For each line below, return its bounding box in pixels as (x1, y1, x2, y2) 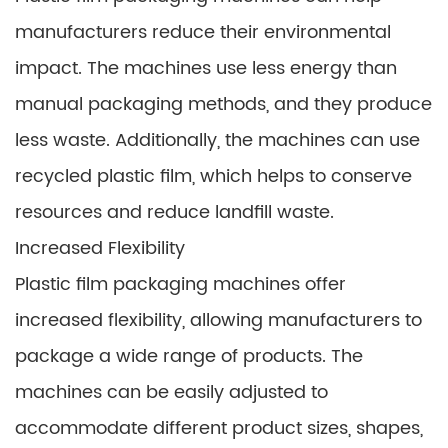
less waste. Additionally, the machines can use (15, 126, 420, 155)
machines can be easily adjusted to (15, 378, 328, 407)
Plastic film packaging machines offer (15, 270, 346, 299)
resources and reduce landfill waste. (15, 198, 334, 227)
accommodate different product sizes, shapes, (15, 414, 423, 443)
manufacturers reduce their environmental (15, 18, 391, 47)
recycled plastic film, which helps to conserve (15, 162, 412, 191)
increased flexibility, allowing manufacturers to (15, 306, 422, 335)
